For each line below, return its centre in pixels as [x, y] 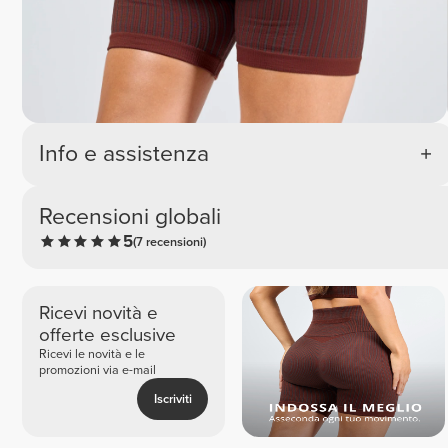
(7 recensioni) [169, 241]
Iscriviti [172, 399]
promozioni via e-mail [97, 370]
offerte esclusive [107, 335]
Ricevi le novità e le [91, 354]
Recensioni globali [129, 216]
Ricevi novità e [98, 313]
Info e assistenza [123, 153]
